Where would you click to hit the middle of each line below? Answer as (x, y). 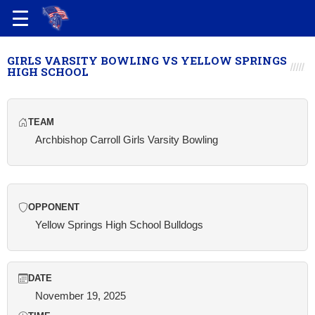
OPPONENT (54, 207)
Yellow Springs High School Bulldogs (119, 225)
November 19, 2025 (81, 296)
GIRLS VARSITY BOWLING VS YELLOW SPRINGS (147, 60)
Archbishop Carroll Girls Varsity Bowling (127, 140)
